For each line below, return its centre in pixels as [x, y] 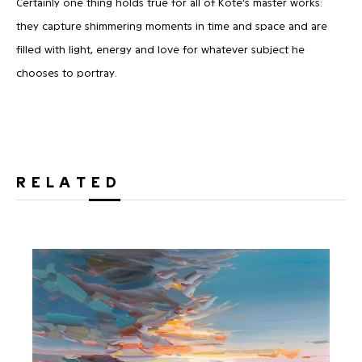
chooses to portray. [67, 72]
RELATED [69, 181]
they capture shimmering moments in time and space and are [172, 25]
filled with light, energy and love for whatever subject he [160, 48]
